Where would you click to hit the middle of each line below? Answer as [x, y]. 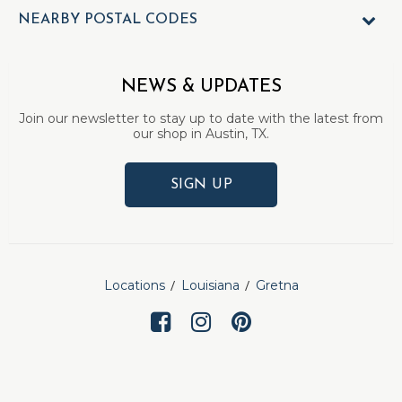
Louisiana [210, 285]
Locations [134, 285]
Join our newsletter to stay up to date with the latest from [201, 118]
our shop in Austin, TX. [201, 134]
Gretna [277, 285]
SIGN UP [201, 185]
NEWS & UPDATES [201, 87]
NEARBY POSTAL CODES [108, 20]
